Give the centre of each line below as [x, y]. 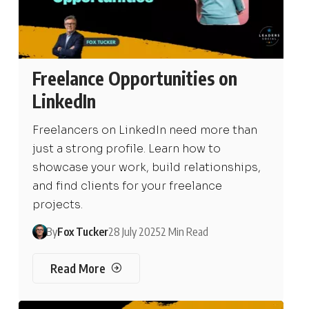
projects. [57, 204]
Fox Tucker [82, 231]
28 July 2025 [134, 231]
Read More [78, 268]
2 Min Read [184, 231]
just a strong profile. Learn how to [126, 148]
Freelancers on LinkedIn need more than [144, 130]
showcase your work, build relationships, [146, 167]
